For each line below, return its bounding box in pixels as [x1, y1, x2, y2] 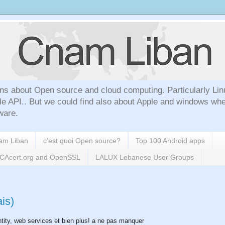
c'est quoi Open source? [43, 136, 121, 145]
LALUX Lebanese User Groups [95, 153, 194, 161]
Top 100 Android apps [136, 136, 205, 145]
